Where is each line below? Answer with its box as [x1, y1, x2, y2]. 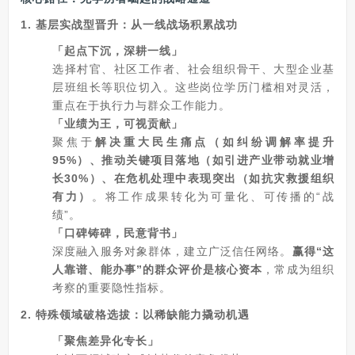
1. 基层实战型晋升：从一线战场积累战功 [21, 18, 238, 31]
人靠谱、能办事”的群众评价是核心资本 [52, 263, 263, 276]
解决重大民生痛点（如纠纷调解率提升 [94, 136, 335, 148]
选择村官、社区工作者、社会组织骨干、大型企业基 [52, 63, 334, 75]
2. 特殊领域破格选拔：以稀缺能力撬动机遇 [21, 308, 250, 321]
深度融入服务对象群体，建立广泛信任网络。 [52, 245, 292, 258]
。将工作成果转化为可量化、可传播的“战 [92, 190, 334, 203]
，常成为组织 [262, 263, 335, 276]
